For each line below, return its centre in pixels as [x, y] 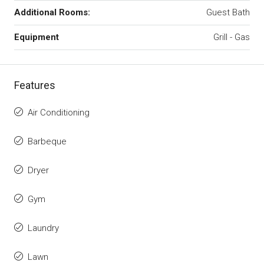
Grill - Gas [232, 37]
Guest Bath [228, 13]
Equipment [37, 37]
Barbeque [47, 142]
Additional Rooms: [52, 13]
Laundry [43, 228]
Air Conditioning [59, 113]
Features [35, 85]
